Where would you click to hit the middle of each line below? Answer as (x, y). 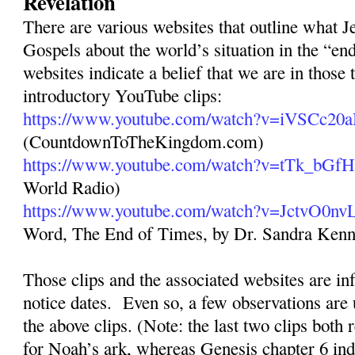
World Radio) (72, 187)
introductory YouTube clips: (123, 95)
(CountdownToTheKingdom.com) (144, 141)
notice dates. (68, 302)
